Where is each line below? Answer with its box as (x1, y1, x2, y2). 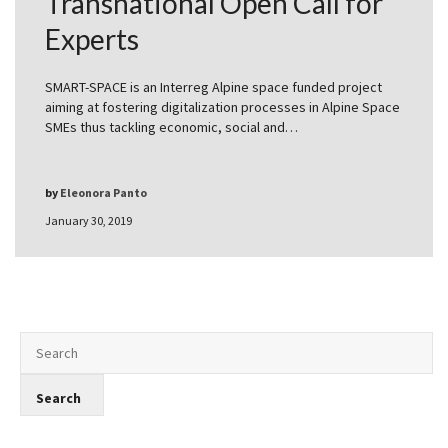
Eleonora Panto (60, 185, 147, 201)
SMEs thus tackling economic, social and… (45, 118, 298, 137)
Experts (45, 22, 139, 57)
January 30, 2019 (45, 213, 132, 229)
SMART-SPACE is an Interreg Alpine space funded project (45, 78, 382, 97)
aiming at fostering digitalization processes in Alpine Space (45, 98, 400, 117)
